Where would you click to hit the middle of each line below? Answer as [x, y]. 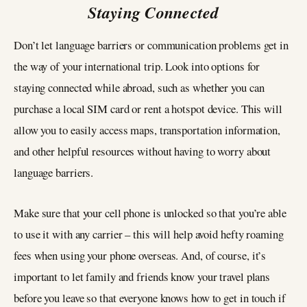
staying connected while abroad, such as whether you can [139, 87]
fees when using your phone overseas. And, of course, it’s [140, 255]
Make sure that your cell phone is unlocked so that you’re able [150, 212]
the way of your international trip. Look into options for [137, 66]
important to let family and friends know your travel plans [142, 276]
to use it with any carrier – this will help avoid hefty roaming [149, 234]
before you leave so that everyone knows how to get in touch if [150, 297]
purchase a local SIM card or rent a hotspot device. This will [148, 108]
